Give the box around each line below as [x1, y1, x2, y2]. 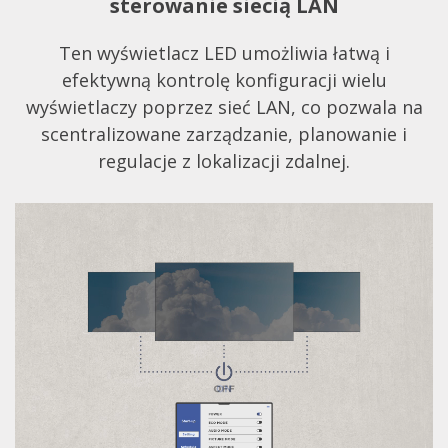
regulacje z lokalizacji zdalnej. [98, 149, 350, 173]
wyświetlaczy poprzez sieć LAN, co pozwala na [25, 95, 423, 119]
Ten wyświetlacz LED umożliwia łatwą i [58, 41, 390, 65]
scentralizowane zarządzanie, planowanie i [41, 122, 407, 146]
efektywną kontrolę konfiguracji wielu [61, 68, 387, 92]
